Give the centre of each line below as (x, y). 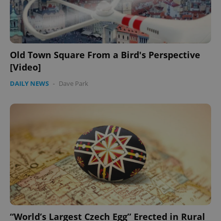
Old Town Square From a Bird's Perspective (105, 55)
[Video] (25, 67)
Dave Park (74, 83)
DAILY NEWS (29, 83)
